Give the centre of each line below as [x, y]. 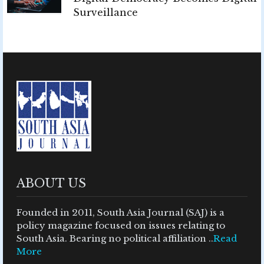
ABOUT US [51, 183]
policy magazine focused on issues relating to [121, 225]
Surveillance [105, 12]
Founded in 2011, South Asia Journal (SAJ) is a [121, 212]
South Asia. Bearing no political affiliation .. [115, 238]
